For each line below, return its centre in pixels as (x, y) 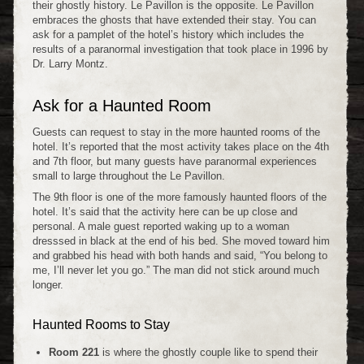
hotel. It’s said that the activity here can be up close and (165, 211)
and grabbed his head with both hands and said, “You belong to (180, 255)
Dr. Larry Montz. (70, 63)
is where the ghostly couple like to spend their (208, 352)
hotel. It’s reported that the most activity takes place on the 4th (181, 146)
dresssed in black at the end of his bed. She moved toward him (181, 240)
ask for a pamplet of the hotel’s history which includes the (168, 34)
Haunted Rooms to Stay (101, 324)
